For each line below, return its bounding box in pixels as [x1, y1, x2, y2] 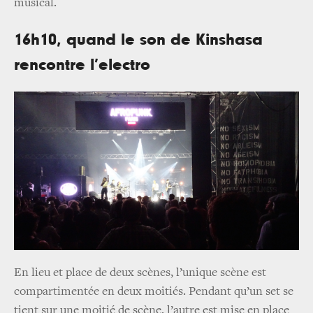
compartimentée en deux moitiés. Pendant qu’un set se [14, 286, 293, 299]
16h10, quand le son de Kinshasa [14, 31, 263, 48]
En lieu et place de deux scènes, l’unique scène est [14, 267, 266, 280]
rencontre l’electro [14, 56, 150, 73]
